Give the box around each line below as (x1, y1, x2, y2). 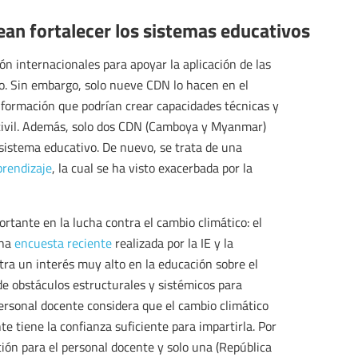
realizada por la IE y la (112, 234, 233, 253)
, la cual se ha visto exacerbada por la (52, 159, 253, 177)
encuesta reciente (14, 234, 112, 253)
